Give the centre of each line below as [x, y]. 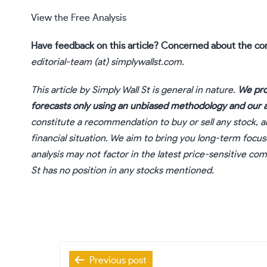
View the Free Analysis [79, 18]
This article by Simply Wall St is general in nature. [134, 90]
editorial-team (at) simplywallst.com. [108, 62]
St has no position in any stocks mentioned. [122, 171]
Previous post [118, 261]
